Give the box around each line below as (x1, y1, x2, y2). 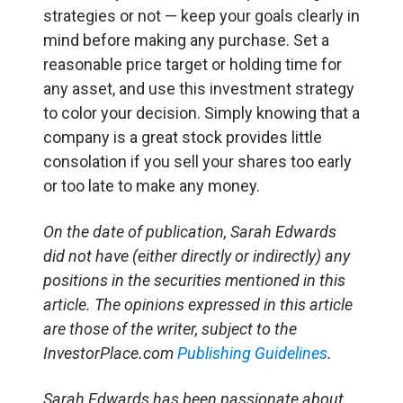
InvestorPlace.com (43, 343, 177, 363)
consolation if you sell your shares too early (43, 151, 352, 171)
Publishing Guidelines (177, 343, 327, 363)
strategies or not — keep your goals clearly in (43, 5, 360, 25)
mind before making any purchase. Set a (43, 30, 329, 49)
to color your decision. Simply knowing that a (43, 103, 360, 122)
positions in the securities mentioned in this (43, 270, 345, 290)
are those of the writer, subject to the (43, 318, 297, 338)
